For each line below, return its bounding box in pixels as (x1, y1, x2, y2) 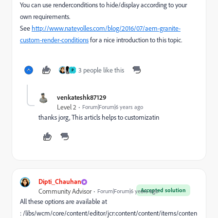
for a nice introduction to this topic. (89, 36, 182, 44)
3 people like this (78, 66, 124, 74)
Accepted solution (141, 186, 186, 194)
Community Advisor (38, 187, 91, 196)
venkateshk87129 (57, 93, 107, 101)
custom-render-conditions (20, 36, 89, 44)
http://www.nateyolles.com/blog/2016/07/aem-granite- (32, 24, 181, 33)
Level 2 (57, 103, 76, 111)
